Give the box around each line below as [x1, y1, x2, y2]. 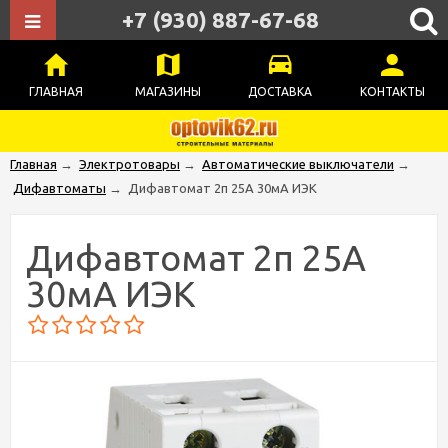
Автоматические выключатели [202, 157, 394, 171]
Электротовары [79, 157, 180, 171]
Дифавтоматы [13, 181, 106, 195]
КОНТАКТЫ [359, 85, 425, 98]
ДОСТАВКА [248, 85, 312, 98]
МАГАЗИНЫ [135, 85, 201, 98]
